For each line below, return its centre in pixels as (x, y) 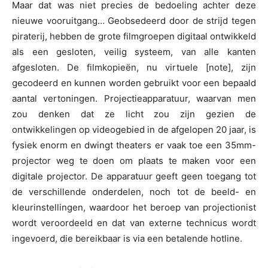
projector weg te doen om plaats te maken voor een (134, 161)
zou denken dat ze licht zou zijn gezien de (134, 114)
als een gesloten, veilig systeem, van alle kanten (134, 52)
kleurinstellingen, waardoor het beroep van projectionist (134, 208)
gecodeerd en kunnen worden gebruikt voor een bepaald (134, 83)
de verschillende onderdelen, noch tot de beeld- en (134, 192)
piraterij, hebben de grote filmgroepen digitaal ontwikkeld (134, 36)
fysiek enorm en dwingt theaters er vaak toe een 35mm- (134, 145)
